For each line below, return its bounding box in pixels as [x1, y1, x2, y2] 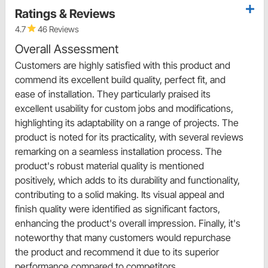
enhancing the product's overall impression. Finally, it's [15, 217, 240, 229]
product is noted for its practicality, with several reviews [15, 130, 243, 143]
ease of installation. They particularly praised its [15, 87, 211, 100]
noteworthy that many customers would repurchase [15, 231, 231, 243]
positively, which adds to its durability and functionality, [15, 173, 240, 186]
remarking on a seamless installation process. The [15, 145, 222, 157]
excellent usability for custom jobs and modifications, [15, 102, 233, 114]
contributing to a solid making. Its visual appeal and [15, 188, 224, 200]
